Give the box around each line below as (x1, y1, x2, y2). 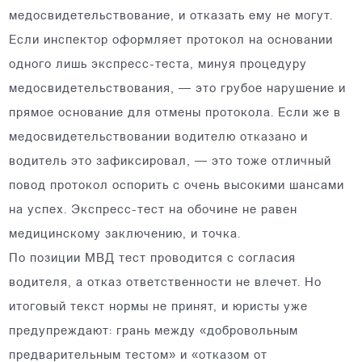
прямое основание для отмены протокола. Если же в (9, 107, 342, 120)
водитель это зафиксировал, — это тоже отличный (9, 156, 332, 168)
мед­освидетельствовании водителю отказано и (9, 132, 309, 144)
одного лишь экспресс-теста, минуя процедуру (9, 59, 308, 71)
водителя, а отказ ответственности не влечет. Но (9, 277, 322, 289)
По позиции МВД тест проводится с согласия (9, 253, 297, 265)
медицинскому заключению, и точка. (9, 229, 242, 241)
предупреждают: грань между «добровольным (9, 326, 299, 338)
